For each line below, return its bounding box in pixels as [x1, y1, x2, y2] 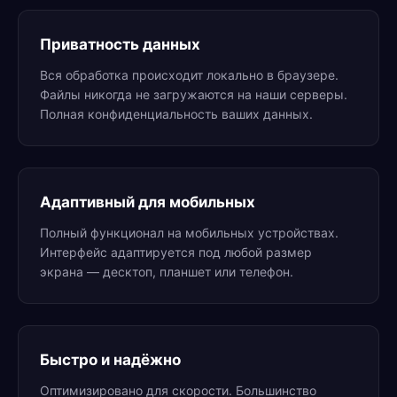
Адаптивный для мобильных [40, 193, 255, 211]
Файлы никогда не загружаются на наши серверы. [40, 87, 347, 102]
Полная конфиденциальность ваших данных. [40, 106, 313, 121]
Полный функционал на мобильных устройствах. [40, 225, 339, 240]
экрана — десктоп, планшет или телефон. [40, 264, 293, 279]
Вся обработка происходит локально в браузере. [40, 67, 339, 82]
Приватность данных [40, 35, 200, 53]
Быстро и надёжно [40, 351, 181, 369]
